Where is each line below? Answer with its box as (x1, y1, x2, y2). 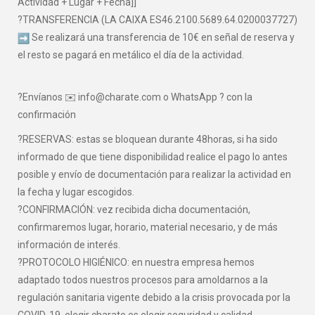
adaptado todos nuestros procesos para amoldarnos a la (18, 274, 268, 286)
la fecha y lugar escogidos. (18, 186, 134, 198)
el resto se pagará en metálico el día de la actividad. (18, 49, 244, 61)
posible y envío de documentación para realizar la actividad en (18, 169, 291, 181)
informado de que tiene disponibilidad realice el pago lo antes (18, 151, 288, 163)
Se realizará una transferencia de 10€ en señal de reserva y (30, 32, 295, 44)
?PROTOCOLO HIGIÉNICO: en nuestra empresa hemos (18, 257, 255, 269)
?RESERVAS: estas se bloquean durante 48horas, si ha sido (18, 134, 278, 146)
